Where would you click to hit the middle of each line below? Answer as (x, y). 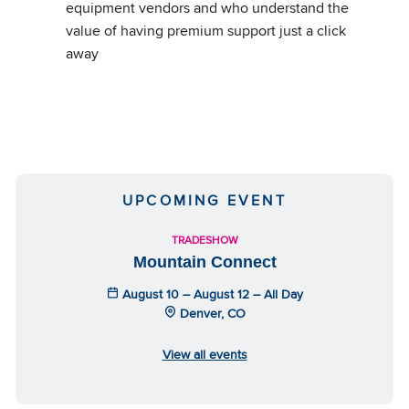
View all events (204, 354)
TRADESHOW (204, 239)
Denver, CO (210, 313)
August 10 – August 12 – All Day (210, 294)
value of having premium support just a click (206, 30)
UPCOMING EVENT (204, 200)
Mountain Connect (204, 262)
